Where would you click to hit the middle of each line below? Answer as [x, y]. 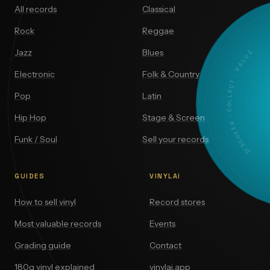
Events [162, 224]
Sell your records [175, 140]
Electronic [35, 74]
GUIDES [30, 176]
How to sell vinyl [45, 202]
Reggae [158, 31]
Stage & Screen [174, 118]
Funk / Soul [36, 140]
